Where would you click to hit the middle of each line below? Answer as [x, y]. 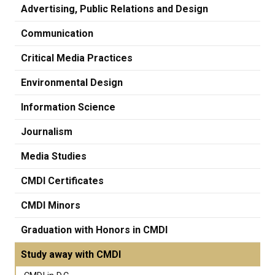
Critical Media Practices [77, 58]
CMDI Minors [51, 206]
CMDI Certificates [62, 181]
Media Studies [54, 157]
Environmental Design [72, 83]
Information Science [68, 107]
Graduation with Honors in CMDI [94, 230]
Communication [57, 34]
